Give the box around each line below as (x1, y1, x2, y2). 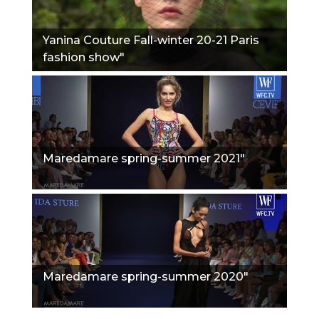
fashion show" (43, 50, 125, 64)
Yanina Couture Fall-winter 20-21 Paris (43, 33, 259, 47)
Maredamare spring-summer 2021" (43, 151, 245, 165)
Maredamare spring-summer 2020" (43, 269, 249, 283)
